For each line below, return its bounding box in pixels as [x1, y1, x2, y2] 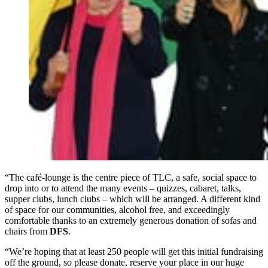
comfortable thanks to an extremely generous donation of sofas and [5, 215, 257, 226]
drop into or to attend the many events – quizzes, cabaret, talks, [5, 183, 241, 194]
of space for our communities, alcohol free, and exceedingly [5, 205, 230, 215]
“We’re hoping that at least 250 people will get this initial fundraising [5, 246, 263, 257]
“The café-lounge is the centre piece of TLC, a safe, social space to [5, 172, 257, 183]
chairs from [5, 226, 50, 237]
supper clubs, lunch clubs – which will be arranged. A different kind [5, 194, 260, 205]
